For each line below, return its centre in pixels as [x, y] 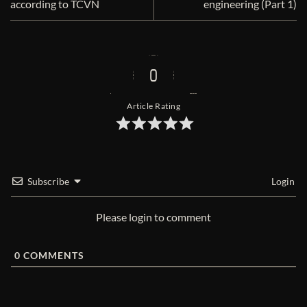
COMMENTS [52, 256]
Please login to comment [153, 217]
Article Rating [153, 106]
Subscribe [48, 182]
